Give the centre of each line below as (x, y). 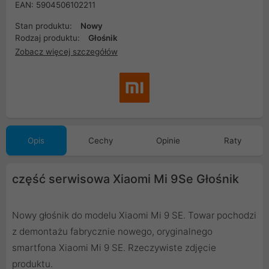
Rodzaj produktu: (49, 38)
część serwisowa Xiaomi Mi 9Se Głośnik (125, 179)
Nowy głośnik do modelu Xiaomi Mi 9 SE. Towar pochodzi (134, 215)
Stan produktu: (45, 26)
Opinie (168, 140)
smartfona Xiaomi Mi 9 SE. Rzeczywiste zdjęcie (114, 247)
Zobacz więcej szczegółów (66, 51)
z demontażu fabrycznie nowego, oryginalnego (112, 231)
